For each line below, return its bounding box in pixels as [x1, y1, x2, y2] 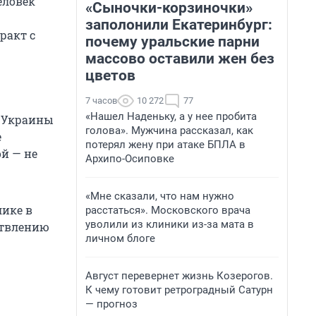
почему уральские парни [85, 33, 260, 50]
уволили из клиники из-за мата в [85, 218, 254, 231]
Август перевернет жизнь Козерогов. [85, 269, 273, 282]
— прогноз [85, 298, 138, 310]
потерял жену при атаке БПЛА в [85, 138, 245, 151]
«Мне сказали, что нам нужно [85, 190, 234, 202]
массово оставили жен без [85, 50, 274, 67]
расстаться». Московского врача [85, 204, 250, 217]
